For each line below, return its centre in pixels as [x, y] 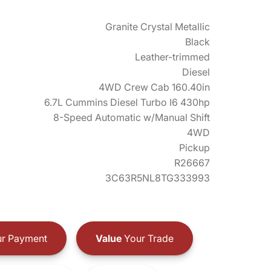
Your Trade [147, 238]
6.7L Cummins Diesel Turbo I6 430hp [127, 102]
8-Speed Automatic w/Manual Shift [132, 117]
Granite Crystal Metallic [158, 27]
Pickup [194, 148]
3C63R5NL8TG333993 [158, 178]
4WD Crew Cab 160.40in [154, 87]
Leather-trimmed [172, 57]
